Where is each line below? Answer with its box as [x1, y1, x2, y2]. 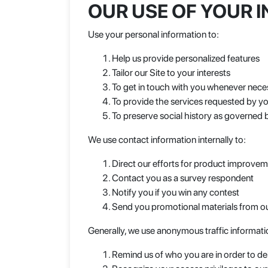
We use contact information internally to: [88, 134, 246, 145]
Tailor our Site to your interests [112, 67, 230, 78]
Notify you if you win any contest [112, 187, 239, 198]
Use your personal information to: [88, 29, 219, 40]
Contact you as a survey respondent [112, 172, 254, 184]
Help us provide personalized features [112, 53, 260, 64]
